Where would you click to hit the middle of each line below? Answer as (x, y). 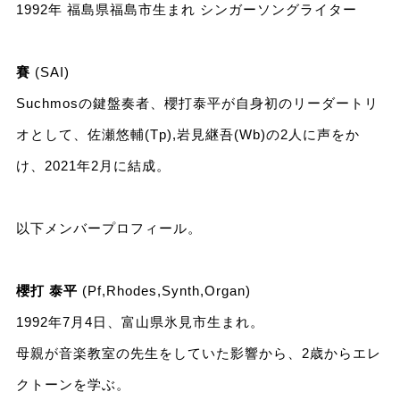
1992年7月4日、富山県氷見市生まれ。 (140, 322)
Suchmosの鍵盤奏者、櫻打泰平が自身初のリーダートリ (197, 104)
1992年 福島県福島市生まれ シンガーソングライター (186, 10)
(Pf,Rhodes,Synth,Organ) (164, 291)
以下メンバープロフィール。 (108, 229)
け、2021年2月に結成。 (93, 166)
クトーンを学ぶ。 (73, 385)
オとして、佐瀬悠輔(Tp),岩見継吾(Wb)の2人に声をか (187, 135)
